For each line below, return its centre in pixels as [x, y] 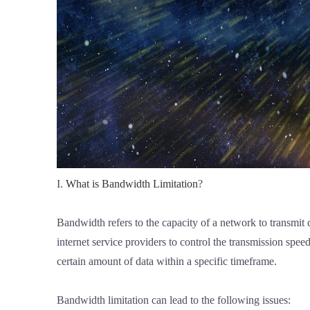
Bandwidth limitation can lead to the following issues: [174, 300]
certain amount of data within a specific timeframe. [167, 262]
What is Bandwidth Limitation [132, 184]
